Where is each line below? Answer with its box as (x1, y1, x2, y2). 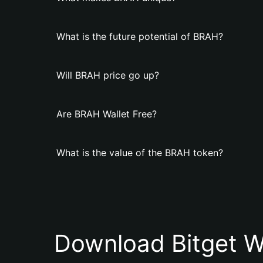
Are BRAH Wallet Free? (56, 108, 157, 120)
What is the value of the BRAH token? (56, 147, 223, 159)
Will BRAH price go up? (56, 69, 159, 81)
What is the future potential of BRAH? (56, 31, 223, 42)
